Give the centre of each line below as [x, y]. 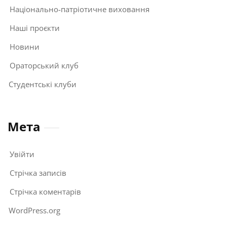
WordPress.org [34, 210]
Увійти [22, 154]
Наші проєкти [35, 28]
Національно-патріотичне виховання [80, 9]
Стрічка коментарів [45, 191]
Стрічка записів [38, 173]
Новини [25, 46]
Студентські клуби [43, 84]
